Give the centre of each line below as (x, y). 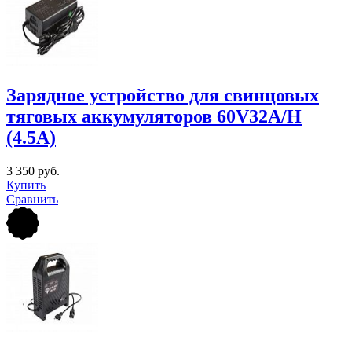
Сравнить (32, 199)
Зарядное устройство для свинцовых (163, 95)
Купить (26, 185)
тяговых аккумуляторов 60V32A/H (154, 117)
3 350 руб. (33, 170)
